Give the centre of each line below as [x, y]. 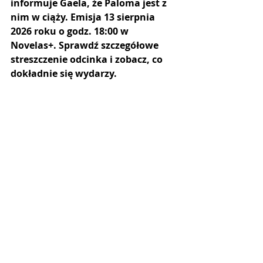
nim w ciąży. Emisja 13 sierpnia [84, 17]
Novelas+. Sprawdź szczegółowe [86, 45]
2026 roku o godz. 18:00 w [71, 31]
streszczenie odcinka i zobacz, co [88, 59]
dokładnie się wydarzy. [64, 73]
